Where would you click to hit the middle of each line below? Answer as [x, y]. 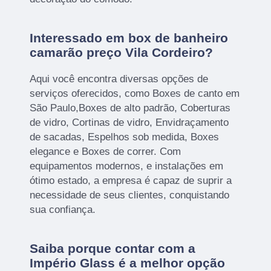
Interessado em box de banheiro [129, 38]
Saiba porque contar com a [113, 248]
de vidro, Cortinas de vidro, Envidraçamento [129, 122]
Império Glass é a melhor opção [128, 263]
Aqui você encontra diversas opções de [119, 79]
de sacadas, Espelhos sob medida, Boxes [125, 137]
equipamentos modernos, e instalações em [127, 166]
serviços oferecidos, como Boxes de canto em [135, 93]
